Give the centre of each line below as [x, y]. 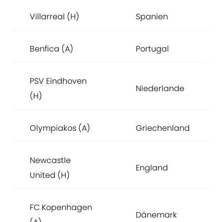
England [152, 168]
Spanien [152, 17]
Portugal [152, 49]
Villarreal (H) [55, 17]
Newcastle [50, 161]
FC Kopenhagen [61, 208]
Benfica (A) [52, 49]
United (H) [50, 175]
